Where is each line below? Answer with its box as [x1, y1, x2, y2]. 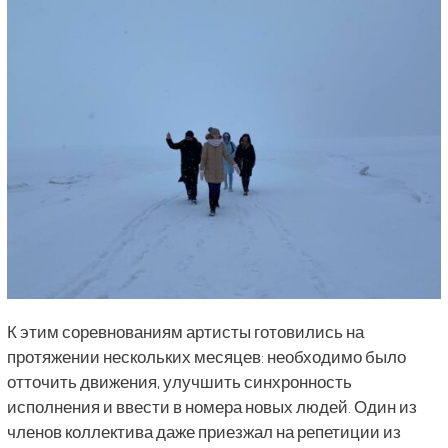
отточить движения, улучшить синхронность [6, 371, 352, 393]
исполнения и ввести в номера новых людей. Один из [6, 396, 417, 418]
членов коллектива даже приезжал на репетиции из [6, 421, 401, 443]
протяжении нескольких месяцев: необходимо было [6, 346, 406, 368]
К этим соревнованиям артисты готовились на [6, 321, 364, 343]
